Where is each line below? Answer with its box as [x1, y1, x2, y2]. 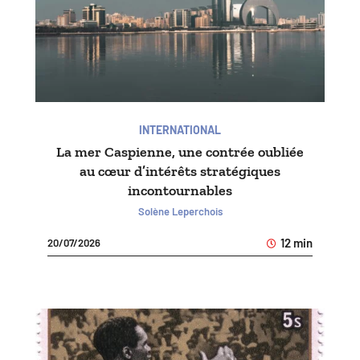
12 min [278, 235, 313, 250]
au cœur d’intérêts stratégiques [80, 162, 280, 180]
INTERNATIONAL [139, 122, 221, 137]
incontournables [128, 181, 232, 199]
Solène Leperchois [137, 204, 223, 218]
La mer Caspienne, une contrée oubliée [56, 142, 304, 161]
